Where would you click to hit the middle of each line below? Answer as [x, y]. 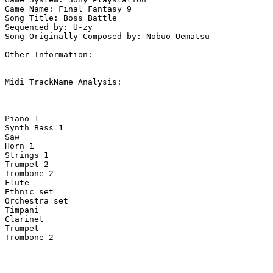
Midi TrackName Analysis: [63, 82]
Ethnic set [93, 192]
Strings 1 [93, 155]
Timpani [93, 210]
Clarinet [93, 219]
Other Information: [51, 55]
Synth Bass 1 [93, 128]
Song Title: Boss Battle [61, 18]
